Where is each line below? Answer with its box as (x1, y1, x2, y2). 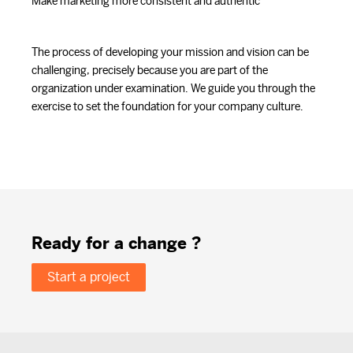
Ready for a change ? (32, 232, 201, 253)
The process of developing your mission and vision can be (32, 46, 309, 59)
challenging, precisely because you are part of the (32, 64, 268, 77)
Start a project (47, 269, 130, 284)
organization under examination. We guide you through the (32, 82, 315, 95)
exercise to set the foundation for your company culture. (32, 100, 303, 113)
